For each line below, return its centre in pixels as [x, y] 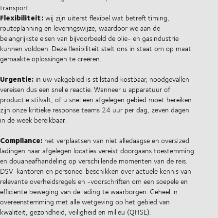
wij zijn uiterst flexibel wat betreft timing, [106, 18]
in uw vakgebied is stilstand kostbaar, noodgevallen [111, 79]
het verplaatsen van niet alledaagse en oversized [116, 141]
